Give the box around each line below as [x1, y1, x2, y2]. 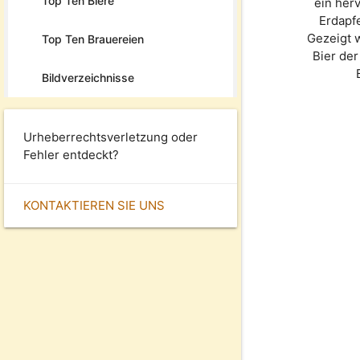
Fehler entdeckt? [23, 146, 119, 162]
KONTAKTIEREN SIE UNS [23, 197, 165, 213]
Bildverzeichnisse [42, 70, 134, 84]
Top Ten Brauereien [42, 31, 144, 46]
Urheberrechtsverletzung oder [23, 129, 198, 145]
